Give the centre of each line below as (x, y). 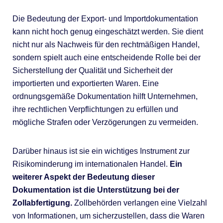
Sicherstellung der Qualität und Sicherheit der (92, 70)
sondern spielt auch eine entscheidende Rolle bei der (106, 57)
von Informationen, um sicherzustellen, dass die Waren (108, 216)
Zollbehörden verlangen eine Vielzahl (139, 203)
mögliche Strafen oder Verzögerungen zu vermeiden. (105, 122)
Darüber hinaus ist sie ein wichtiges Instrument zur (101, 151)
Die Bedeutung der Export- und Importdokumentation (105, 19)
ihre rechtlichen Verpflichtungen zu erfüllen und (95, 109)
